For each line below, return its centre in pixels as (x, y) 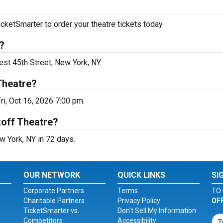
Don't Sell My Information (157, 211)
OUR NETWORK (52, 175)
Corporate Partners (54, 191)
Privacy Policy (139, 201)
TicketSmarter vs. (52, 211)
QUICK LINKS (141, 175)
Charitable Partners (54, 201)
